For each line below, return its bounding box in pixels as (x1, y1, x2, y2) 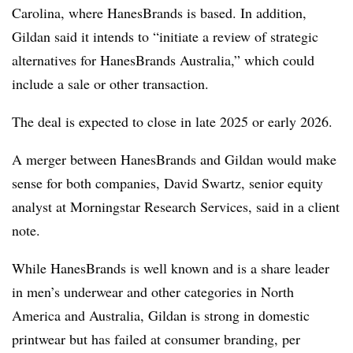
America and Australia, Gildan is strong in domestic (12, 306, 310, 325)
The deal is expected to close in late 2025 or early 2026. (12, 112, 333, 131)
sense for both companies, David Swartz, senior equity (12, 173, 323, 192)
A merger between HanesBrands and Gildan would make (12, 150, 336, 169)
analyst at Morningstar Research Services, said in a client (12, 197, 340, 216)
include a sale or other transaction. (12, 74, 209, 93)
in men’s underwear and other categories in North (12, 282, 294, 301)
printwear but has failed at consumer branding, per (12, 329, 300, 348)
